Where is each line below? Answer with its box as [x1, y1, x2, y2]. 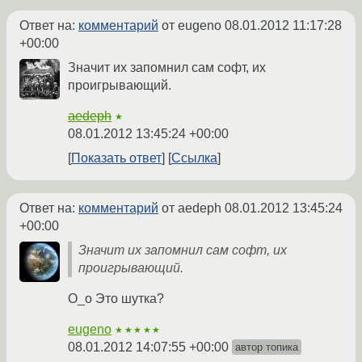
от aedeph [158, 201, 225, 216]
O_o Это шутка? [68, 292, 164, 306]
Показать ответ [71, 151, 162, 166]
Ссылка [171, 151, 217, 166]
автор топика [235, 341, 298, 354]
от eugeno [158, 19, 225, 33]
